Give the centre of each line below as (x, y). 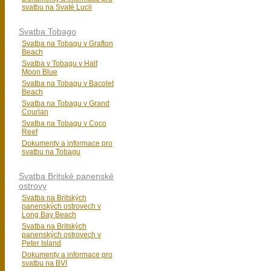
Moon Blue (40, 72)
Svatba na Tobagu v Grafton (67, 44)
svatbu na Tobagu (51, 152)
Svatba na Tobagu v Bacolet (68, 83)
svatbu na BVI (44, 263)
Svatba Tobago (47, 31)
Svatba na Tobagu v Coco (64, 123)
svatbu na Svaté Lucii (57, 7)
